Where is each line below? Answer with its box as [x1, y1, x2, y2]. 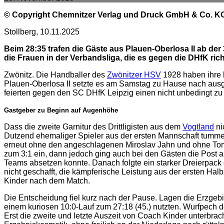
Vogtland [182, 122, 214, 131]
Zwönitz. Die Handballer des [4, 70, 107, 79]
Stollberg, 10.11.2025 [4, 27, 79, 36]
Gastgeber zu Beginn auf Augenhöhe [4, 106, 118, 114]
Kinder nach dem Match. [4, 176, 90, 185]
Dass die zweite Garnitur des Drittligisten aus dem [4, 122, 182, 131]
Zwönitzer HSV [107, 70, 161, 79]
